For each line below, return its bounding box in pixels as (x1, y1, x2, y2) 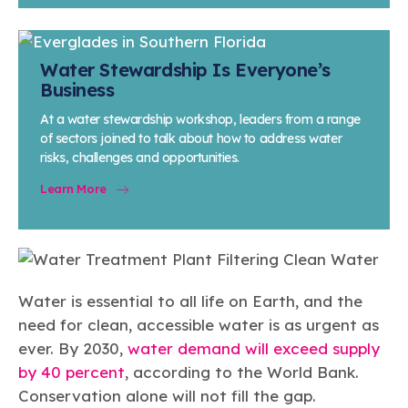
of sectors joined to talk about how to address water (40, 130, 342, 148)
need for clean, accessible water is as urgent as (18, 315, 379, 335)
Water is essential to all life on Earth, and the (18, 291, 362, 311)
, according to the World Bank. (125, 362, 359, 382)
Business (40, 77, 115, 101)
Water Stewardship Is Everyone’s (40, 57, 331, 81)
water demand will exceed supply (127, 339, 380, 359)
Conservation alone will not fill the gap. (18, 386, 316, 406)
